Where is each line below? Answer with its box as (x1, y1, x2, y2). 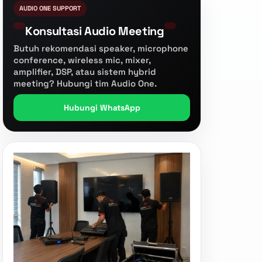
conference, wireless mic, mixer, (13, 54, 151, 65)
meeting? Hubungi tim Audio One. (13, 78, 157, 89)
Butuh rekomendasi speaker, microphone (13, 43, 188, 54)
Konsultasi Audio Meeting (25, 23, 164, 39)
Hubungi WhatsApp (63, 102, 140, 113)
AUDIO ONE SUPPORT (19, 4, 81, 12)
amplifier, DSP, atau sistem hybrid (13, 66, 156, 77)
